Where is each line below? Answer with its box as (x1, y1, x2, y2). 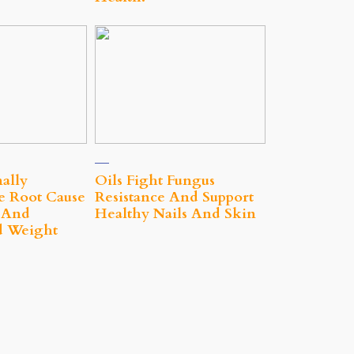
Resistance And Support (95, 187, 254, 208)
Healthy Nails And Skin (95, 204, 256, 224)
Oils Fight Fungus (95, 171, 215, 191)
